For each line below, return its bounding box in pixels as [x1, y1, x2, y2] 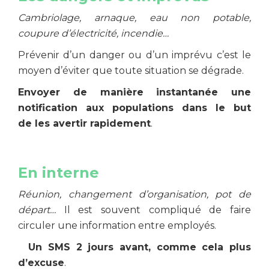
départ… [18, 204, 64, 216]
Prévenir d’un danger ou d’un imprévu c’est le [18, 49, 251, 61]
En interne [18, 164, 99, 181]
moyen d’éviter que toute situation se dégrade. [18, 65, 244, 76]
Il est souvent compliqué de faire [64, 204, 252, 216]
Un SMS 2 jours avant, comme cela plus [28, 241, 252, 253]
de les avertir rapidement [18, 118, 151, 129]
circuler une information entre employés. [18, 220, 216, 231]
